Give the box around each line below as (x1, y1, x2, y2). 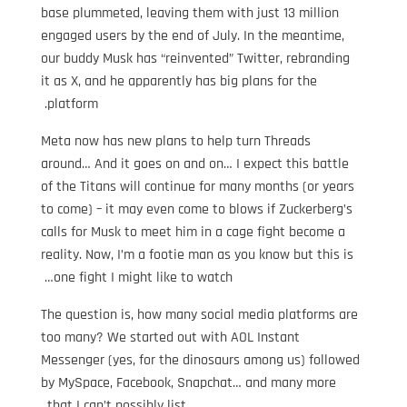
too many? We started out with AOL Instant (40, 327, 300, 347)
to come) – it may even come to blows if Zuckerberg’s (40, 199, 352, 219)
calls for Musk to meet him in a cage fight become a (40, 222, 345, 242)
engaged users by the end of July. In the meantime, (40, 25, 344, 45)
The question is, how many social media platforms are (40, 304, 358, 324)
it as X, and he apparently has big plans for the (40, 71, 317, 91)
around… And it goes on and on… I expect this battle (40, 154, 349, 174)
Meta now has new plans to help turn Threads (40, 131, 311, 151)
